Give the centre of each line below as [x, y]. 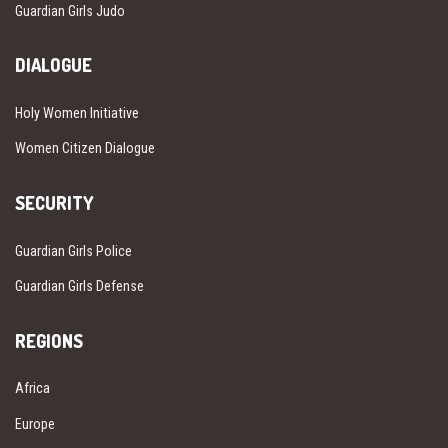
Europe [35, 423]
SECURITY [54, 203]
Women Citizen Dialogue [85, 148]
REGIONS [49, 340]
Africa [32, 388]
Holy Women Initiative [77, 113]
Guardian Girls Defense [79, 285]
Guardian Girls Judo [70, 10]
